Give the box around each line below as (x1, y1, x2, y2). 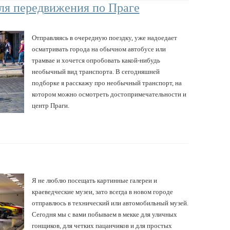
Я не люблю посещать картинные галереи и (31, 176, 157, 184)
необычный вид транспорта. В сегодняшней (31, 67, 160, 75)
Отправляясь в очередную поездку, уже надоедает (31, 33, 177, 42)
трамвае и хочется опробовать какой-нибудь (31, 56, 160, 64)
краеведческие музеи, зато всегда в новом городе (31, 187, 173, 196)
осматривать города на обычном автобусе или (31, 45, 166, 53)
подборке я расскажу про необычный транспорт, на (31, 79, 182, 87)
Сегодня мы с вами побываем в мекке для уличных (31, 210, 177, 218)
